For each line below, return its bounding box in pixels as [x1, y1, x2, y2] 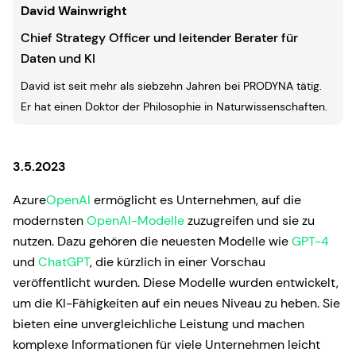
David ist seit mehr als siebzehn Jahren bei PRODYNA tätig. [21, 79, 322, 93]
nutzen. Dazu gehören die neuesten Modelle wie [13, 233, 292, 250]
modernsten [13, 212, 87, 229]
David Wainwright [21, 2, 127, 19]
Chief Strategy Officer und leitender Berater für [21, 29, 298, 46]
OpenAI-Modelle [87, 212, 184, 229]
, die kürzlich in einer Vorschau [90, 253, 265, 270]
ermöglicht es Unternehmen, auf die [91, 192, 301, 208]
